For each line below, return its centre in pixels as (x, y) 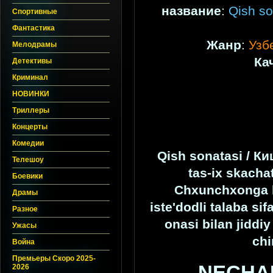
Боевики (27, 176)
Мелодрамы (34, 44)
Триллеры (31, 110)
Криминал (30, 77)
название (191, 11)
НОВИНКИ (31, 94)
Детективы (32, 61)
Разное (25, 209)
